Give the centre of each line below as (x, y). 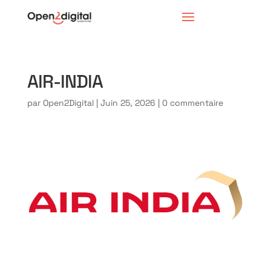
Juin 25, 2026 (128, 103)
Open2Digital (68, 103)
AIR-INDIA (65, 80)
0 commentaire (192, 103)
